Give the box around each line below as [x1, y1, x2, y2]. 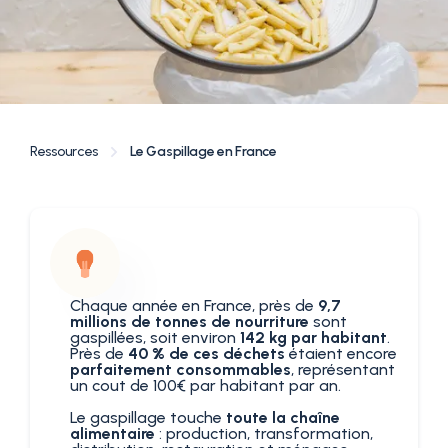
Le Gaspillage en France [130, 143, 277, 160]
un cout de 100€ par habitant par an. [70, 376, 341, 395]
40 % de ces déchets [128, 344, 285, 363]
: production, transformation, [155, 424, 373, 443]
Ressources [30, 143, 99, 160]
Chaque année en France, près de [70, 296, 318, 315]
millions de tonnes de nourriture [70, 312, 309, 331]
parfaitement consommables [70, 360, 291, 379]
